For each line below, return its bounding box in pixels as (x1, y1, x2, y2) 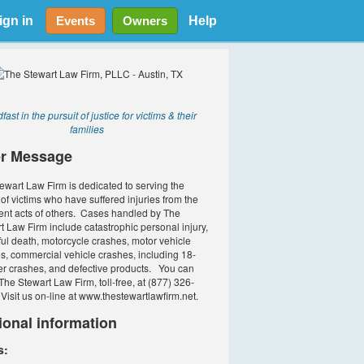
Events (55, 14, 95, 28)
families (70, 122, 104, 136)
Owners (122, 14, 167, 28)
